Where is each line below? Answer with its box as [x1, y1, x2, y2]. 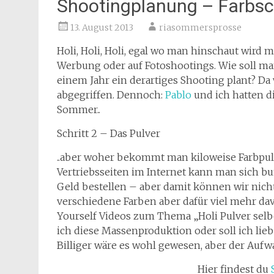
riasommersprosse [159, 22, 242, 33]
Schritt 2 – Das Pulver [57, 127, 160, 139]
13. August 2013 [70, 22, 133, 33]
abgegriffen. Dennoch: [57, 89, 165, 101]
